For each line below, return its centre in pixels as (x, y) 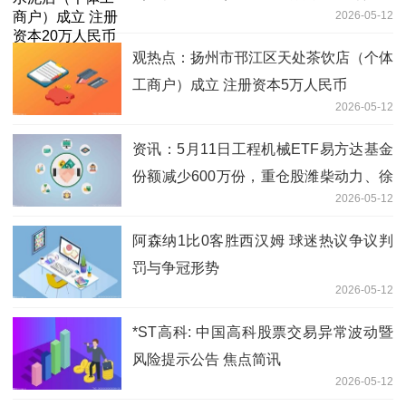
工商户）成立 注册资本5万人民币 (240, 85)
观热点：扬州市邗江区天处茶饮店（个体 (263, 58)
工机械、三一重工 (190, 204)
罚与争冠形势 (176, 268)
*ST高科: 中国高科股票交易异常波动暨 (263, 333)
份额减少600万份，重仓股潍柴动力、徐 (263, 177)
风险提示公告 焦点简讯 (207, 360)
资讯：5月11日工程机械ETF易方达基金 (263, 150)
